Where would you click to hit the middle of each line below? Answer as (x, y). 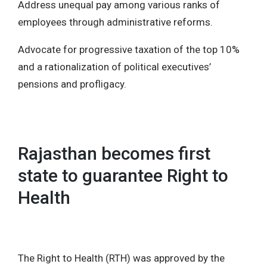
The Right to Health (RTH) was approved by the (121, 258)
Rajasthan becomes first (114, 153)
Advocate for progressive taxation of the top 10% (129, 49)
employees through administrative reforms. (115, 22)
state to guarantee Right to (123, 176)
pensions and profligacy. (72, 84)
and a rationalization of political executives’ (114, 66)
